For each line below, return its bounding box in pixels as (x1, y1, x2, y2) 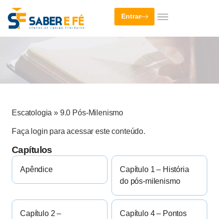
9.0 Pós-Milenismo (60, 108, 124, 117)
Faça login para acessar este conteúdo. (12, 127, 145, 135)
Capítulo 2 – (20, 209, 62, 218)
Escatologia (12, 108, 52, 117)
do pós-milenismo (120, 177, 180, 186)
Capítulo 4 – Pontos (120, 209, 187, 218)
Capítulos (12, 145, 52, 155)
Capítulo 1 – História (120, 165, 189, 174)
